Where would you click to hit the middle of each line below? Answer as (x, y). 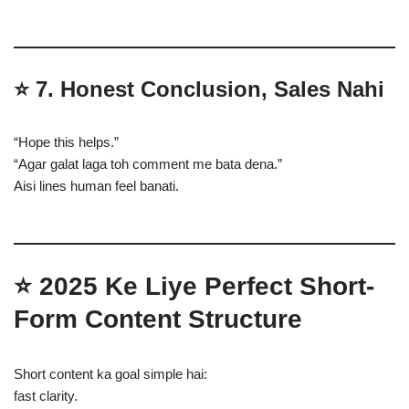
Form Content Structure (158, 319)
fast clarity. (46, 396)
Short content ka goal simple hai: (110, 374)
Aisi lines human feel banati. (96, 186)
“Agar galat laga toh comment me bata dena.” (148, 164)
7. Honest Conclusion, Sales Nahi (210, 89)
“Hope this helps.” (66, 142)
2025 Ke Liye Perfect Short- (207, 286)
